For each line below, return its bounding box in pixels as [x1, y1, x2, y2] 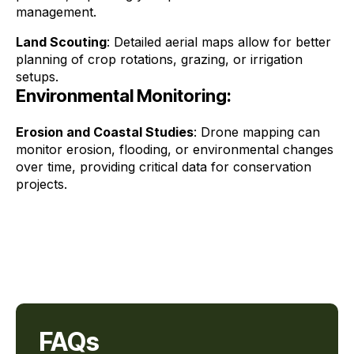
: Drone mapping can [194, 124, 320, 140]
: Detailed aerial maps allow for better [107, 34, 331, 50]
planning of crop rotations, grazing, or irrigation [16, 51, 303, 67]
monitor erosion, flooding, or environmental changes [16, 141, 333, 157]
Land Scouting [16, 34, 107, 50]
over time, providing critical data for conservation [16, 159, 311, 175]
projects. [16, 176, 67, 192]
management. [16, 4, 96, 20]
